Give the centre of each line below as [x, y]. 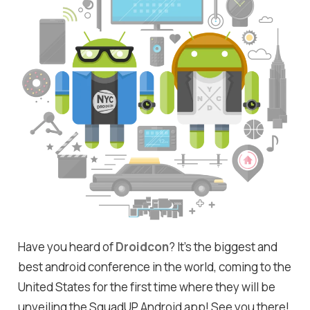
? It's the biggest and [224, 246]
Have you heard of [67, 246]
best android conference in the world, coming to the [155, 266]
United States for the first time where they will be [147, 286]
